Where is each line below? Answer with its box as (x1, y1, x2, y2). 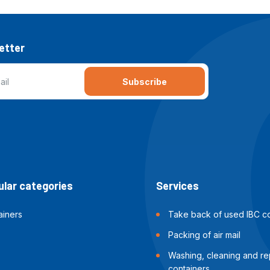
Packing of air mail (168, 230, 240, 240)
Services (155, 179, 199, 193)
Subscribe (122, 77, 167, 87)
